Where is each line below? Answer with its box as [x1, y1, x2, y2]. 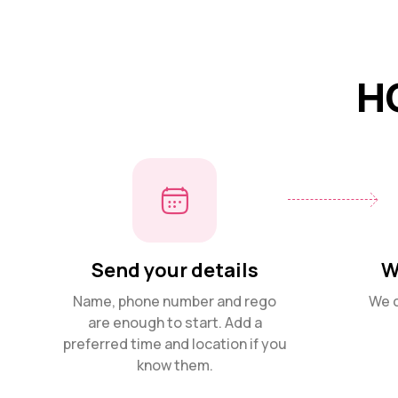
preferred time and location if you [62, 333, 287, 354]
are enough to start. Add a [87, 312, 262, 332]
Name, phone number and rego [73, 291, 277, 311]
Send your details [91, 256, 259, 283]
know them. [136, 354, 213, 375]
